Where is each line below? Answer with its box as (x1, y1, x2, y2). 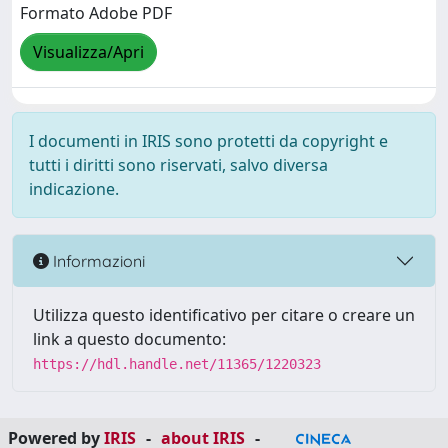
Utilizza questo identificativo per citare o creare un (33, 304, 415, 326)
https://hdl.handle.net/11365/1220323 (33, 356, 321, 372)
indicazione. (29, 178, 119, 200)
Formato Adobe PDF (20, 2, 172, 25)
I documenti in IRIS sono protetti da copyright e (29, 130, 388, 152)
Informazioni (49, 250, 145, 271)
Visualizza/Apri (33, 41, 144, 64)
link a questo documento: (33, 328, 226, 350)
